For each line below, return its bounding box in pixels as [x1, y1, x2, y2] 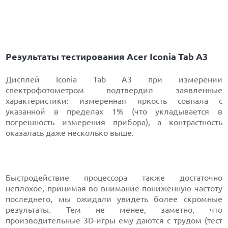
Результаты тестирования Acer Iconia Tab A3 [6, 51, 208, 62]
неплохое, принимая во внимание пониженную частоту [6, 184, 222, 193]
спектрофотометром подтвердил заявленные [6, 85, 222, 95]
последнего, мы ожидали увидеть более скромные [6, 194, 222, 204]
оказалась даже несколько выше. [6, 128, 134, 138]
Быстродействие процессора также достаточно [6, 173, 222, 183]
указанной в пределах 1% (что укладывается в [6, 107, 222, 117]
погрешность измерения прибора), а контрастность [6, 118, 222, 127]
